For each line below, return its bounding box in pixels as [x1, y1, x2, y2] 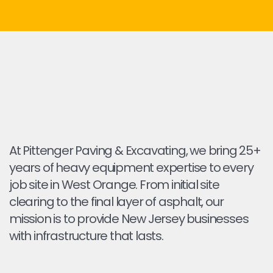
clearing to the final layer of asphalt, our [9, 193, 224, 210]
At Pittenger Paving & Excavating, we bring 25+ [9, 142, 261, 159]
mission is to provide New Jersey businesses [9, 210, 249, 227]
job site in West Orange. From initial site [9, 176, 219, 193]
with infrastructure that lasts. [9, 227, 163, 244]
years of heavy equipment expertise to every [9, 159, 253, 176]
